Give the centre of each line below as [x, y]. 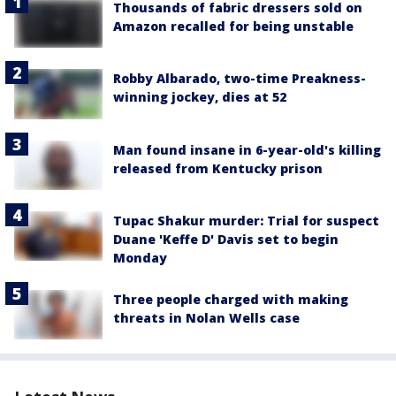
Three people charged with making [231, 299]
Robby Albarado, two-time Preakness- [240, 79]
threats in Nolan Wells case [206, 317]
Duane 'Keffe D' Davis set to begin [226, 239]
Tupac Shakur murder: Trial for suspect [246, 220]
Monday [140, 257]
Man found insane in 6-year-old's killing [247, 149]
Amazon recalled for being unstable [233, 27]
